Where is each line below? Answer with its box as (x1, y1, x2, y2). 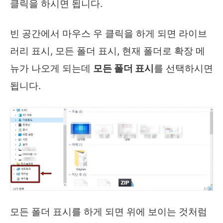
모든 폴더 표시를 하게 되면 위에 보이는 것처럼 (10, 206, 207, 218)
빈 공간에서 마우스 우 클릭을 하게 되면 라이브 (10, 28, 207, 40)
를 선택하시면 (154, 63, 213, 75)
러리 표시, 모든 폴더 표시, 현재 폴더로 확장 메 (10, 45, 205, 57)
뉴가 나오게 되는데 (10, 63, 93, 75)
